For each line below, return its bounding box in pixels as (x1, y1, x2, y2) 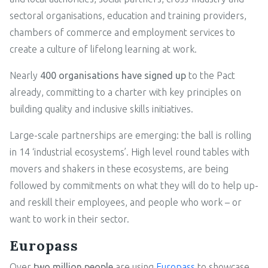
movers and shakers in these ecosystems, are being (10, 163, 229, 174)
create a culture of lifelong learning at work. (10, 43, 197, 54)
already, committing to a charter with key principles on (10, 86, 241, 98)
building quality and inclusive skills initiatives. (10, 103, 196, 114)
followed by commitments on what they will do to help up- (10, 179, 258, 191)
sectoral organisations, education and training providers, (10, 10, 246, 21)
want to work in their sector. (10, 213, 129, 224)
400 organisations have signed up (40, 69, 186, 81)
